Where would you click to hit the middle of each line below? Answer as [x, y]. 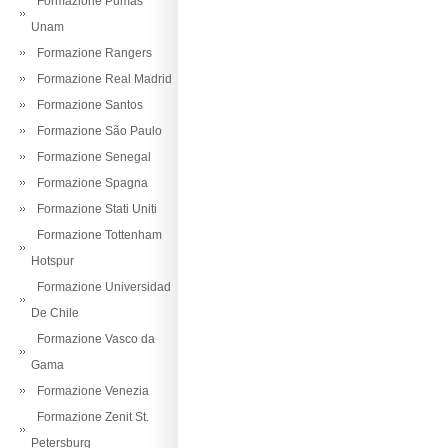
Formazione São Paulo [96, 131]
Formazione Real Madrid [101, 79]
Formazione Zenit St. [90, 417]
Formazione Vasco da [93, 339]
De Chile [55, 313]
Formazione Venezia [90, 391]
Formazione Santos [87, 105]
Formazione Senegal [91, 157]
